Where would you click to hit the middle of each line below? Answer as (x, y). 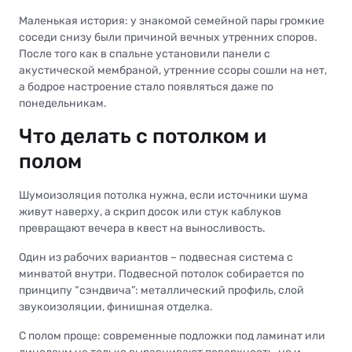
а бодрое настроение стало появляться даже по (146, 86)
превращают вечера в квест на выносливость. (142, 228)
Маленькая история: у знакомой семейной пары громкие (172, 20)
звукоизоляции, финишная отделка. (116, 306)
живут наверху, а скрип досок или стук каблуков (150, 211)
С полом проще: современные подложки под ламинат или (172, 335)
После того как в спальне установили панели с (145, 53)
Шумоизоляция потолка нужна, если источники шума (163, 195)
